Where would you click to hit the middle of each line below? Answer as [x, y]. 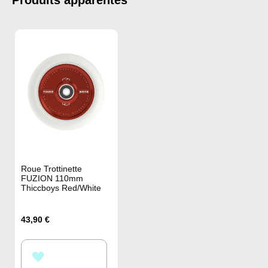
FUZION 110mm [52, 178]
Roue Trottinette [51, 168]
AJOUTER [66, 255]
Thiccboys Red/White [61, 188]
